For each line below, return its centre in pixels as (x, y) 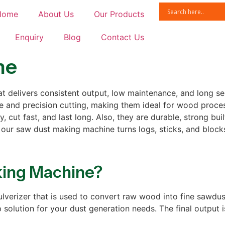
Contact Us (122, 37)
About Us (56, 14)
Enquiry (29, 37)
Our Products (119, 14)
